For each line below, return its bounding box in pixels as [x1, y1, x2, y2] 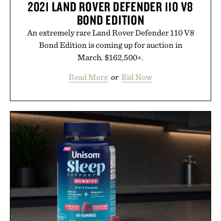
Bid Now [121, 72, 152, 82]
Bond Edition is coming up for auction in [38, 40, 183, 50]
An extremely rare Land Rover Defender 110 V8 [27, 28, 194, 38]
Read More [69, 72, 108, 82]
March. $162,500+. [77, 52, 144, 63]
